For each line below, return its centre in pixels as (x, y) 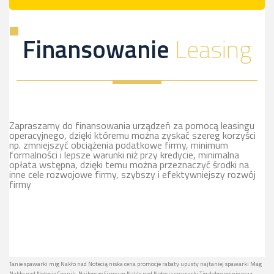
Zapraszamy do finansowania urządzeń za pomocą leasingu (132, 125)
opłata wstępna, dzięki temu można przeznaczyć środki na (129, 164)
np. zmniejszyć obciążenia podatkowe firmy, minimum (119, 145)
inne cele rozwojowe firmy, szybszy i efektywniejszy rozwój (132, 174)
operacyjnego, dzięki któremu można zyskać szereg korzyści (132, 135)
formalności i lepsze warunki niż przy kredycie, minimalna (124, 154)
